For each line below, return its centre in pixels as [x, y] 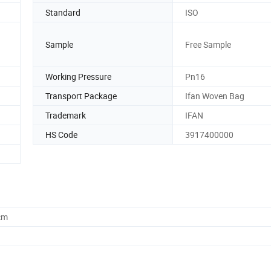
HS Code [61, 134]
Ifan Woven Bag [215, 96]
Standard [63, 12]
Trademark [66, 115]
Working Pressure [78, 76]
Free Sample [208, 44]
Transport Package [81, 96]
